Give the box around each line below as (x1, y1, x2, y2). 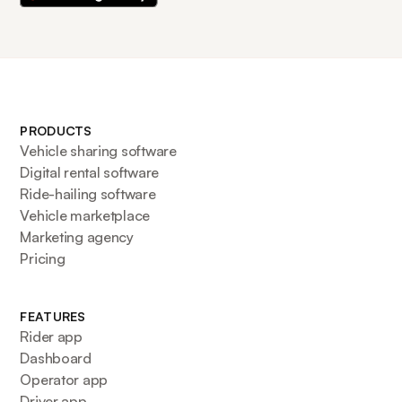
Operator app (20, 371, 109, 389)
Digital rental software (20, 163, 159, 182)
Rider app (20, 328, 83, 346)
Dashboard (20, 349, 92, 368)
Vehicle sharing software (20, 142, 177, 161)
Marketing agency (20, 228, 134, 247)
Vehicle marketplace (20, 206, 151, 225)
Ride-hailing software (20, 185, 156, 204)
